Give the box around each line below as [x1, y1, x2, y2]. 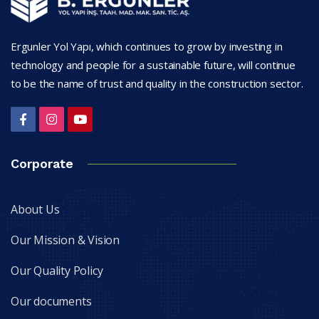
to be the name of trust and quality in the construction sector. [11, 75, 303, 90]
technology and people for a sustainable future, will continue [11, 57, 296, 72]
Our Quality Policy [11, 262, 103, 278]
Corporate [11, 155, 73, 171]
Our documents [11, 293, 92, 309]
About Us [11, 201, 60, 217]
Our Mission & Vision [11, 231, 120, 248]
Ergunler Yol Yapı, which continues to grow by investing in [11, 38, 283, 53]
